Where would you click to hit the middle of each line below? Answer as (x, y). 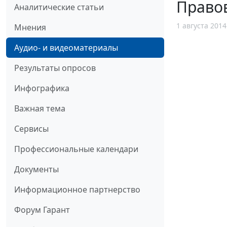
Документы (36, 169)
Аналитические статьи (59, 7)
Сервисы (31, 129)
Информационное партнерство (77, 190)
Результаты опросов (55, 68)
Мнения (30, 28)
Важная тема (40, 109)
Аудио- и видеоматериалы (66, 48)
